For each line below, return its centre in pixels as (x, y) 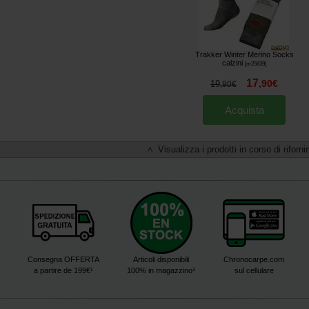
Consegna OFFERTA (63, 260)
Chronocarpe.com (254, 260)
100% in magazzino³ (161, 271)
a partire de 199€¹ (63, 271)
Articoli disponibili (161, 260)
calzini (232, 62)
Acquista (244, 110)
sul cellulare (254, 271)
